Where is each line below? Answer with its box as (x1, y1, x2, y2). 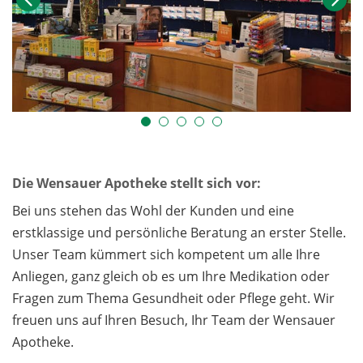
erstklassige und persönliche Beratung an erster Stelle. (12, 224, 346, 242)
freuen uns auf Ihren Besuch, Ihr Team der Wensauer (12, 311, 335, 330)
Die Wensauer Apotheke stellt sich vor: (12, 173, 261, 192)
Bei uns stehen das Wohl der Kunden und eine (12, 202, 294, 220)
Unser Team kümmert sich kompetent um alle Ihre (12, 246, 320, 264)
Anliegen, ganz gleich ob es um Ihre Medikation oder (12, 267, 330, 286)
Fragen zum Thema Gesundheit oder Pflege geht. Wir (12, 289, 335, 308)
